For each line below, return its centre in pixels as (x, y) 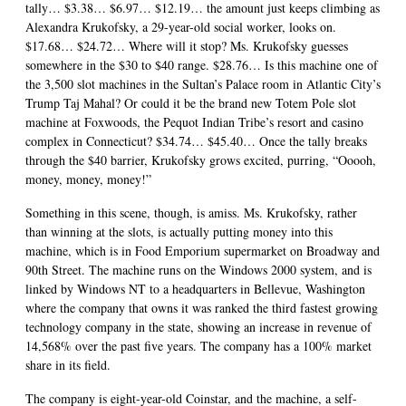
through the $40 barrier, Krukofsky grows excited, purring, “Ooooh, (201, 159)
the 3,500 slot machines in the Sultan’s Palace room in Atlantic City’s (203, 83)
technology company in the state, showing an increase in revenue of (198, 326)
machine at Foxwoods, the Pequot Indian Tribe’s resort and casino (194, 121)
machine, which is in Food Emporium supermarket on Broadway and (203, 250)
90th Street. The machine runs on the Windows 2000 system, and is (198, 269)
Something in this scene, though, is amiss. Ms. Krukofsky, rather (191, 212)
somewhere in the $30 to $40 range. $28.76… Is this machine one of (202, 64)
